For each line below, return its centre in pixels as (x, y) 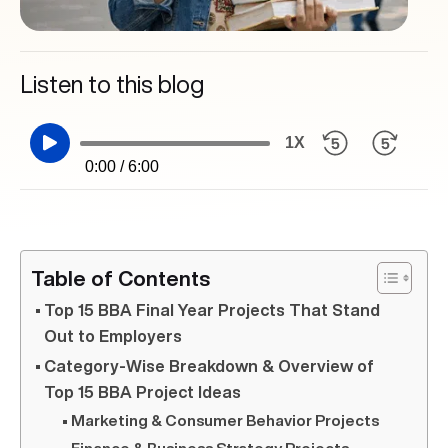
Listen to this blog (112, 84)
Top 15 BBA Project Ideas (143, 392)
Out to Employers (113, 336)
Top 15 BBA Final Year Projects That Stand (212, 310)
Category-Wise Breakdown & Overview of (209, 366)
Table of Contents (120, 279)
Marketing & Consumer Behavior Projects (225, 420)
